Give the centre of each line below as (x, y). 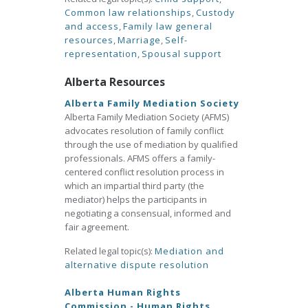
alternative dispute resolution (137, 265)
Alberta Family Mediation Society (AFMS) (147, 117)
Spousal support (181, 54)
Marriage (139, 40)
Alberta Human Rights (123, 292)
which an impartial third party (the (134, 186)
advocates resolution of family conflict (144, 131)
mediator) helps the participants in (136, 199)
